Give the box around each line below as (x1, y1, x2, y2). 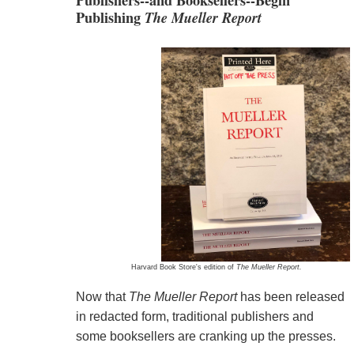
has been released (236, 290, 345, 304)
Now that (75, 290, 129, 304)
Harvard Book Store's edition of (130, 263, 236, 272)
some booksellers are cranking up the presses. (75, 330, 336, 344)
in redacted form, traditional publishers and (75, 310, 314, 324)
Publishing (75, 7, 145, 28)
